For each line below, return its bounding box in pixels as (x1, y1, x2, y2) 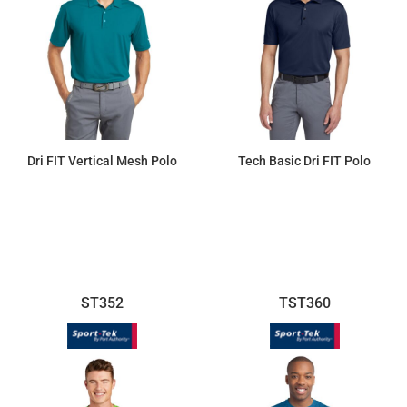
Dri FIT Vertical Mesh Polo (27, 153, 178, 168)
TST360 (278, 293, 331, 312)
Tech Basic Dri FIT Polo (238, 153, 372, 168)
